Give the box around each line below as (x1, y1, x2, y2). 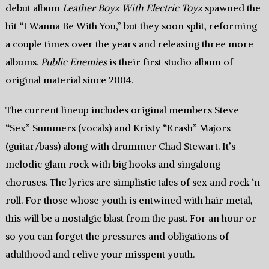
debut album (5, 2, 62, 14)
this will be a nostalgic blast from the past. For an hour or (5, 212, 256, 225)
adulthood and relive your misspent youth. (5, 248, 195, 261)
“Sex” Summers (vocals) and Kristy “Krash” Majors (5, 122, 231, 134)
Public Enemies (40, 56, 107, 68)
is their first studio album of (106, 56, 233, 68)
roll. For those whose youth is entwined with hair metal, (5, 194, 253, 207)
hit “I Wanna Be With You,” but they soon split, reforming (5, 20, 257, 32)
